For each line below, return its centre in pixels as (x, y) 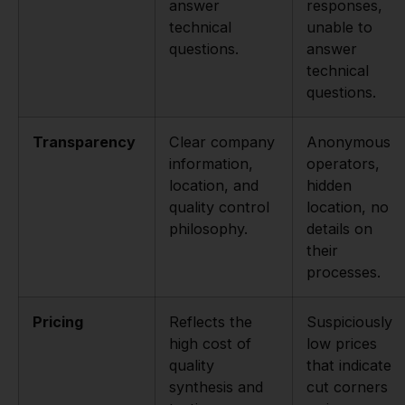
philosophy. (208, 229)
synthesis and (216, 387)
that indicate (349, 366)
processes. (344, 273)
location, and (214, 186)
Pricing (58, 322)
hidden (329, 186)
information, (211, 164)
